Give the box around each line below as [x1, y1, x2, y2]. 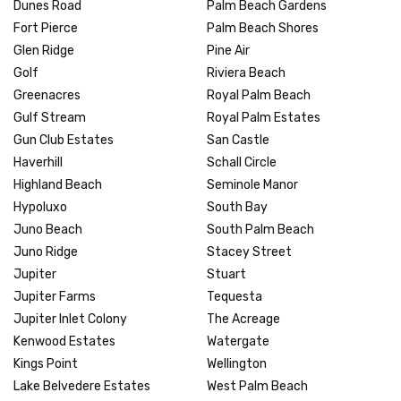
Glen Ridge [13, 42, 74, 58]
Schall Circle [207, 154, 277, 170]
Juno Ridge [13, 243, 78, 260]
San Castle [207, 132, 269, 148]
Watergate [207, 333, 269, 349]
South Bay [207, 199, 268, 215]
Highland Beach [13, 176, 102, 192]
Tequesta [207, 288, 262, 304]
